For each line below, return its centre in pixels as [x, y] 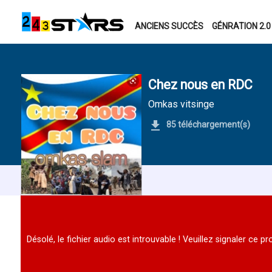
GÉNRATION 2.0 [241, 26]
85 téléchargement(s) [208, 124]
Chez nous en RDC [200, 85]
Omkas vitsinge [181, 104]
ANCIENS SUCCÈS [169, 26]
